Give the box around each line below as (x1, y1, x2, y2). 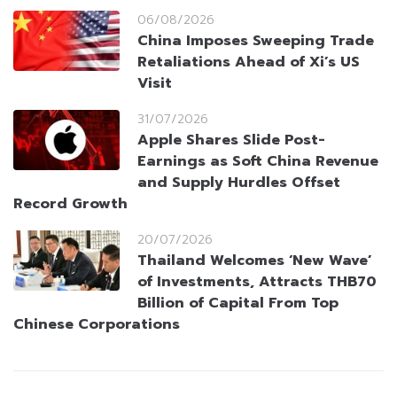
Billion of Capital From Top (137, 292, 339, 315)
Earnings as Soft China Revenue (137, 151, 378, 173)
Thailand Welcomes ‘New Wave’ (137, 250, 372, 272)
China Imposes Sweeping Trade (137, 30, 374, 52)
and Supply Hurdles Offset (137, 172, 340, 194)
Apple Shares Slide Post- (137, 129, 325, 152)
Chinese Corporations (13, 314, 180, 336)
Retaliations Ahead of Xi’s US (137, 51, 360, 74)
